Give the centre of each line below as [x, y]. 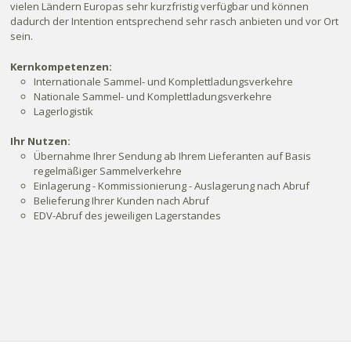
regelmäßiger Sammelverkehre [108, 171]
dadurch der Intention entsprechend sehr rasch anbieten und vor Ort [175, 21]
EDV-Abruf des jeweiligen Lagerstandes [128, 215]
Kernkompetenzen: [62, 67]
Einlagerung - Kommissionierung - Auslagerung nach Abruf [172, 186]
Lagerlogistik [64, 111]
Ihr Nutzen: [41, 141]
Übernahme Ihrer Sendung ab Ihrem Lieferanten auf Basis [173, 156]
